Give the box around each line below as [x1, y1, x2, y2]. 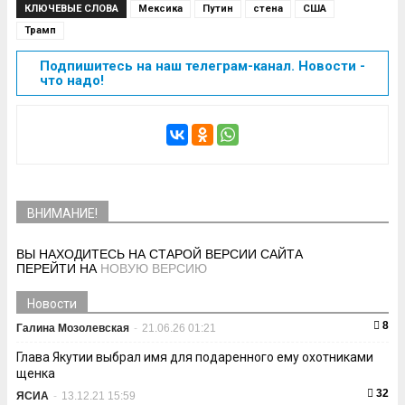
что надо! [40, 72, 104, 89]
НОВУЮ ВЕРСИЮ [100, 261, 207, 276]
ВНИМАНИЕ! [27, 206, 98, 221]
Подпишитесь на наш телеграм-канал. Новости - [40, 58, 365, 74]
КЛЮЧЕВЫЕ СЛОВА [24, 3, 118, 14]
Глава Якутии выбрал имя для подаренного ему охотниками [16, 350, 373, 364]
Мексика [138, 3, 183, 14]
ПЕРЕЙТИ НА [16, 261, 100, 276]
